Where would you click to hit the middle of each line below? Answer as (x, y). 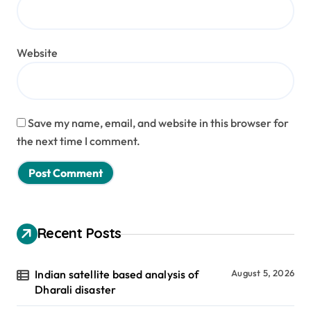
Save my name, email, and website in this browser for (158, 123)
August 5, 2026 (263, 273)
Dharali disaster (76, 290)
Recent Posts (79, 233)
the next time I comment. (78, 141)
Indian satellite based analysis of (117, 275)
